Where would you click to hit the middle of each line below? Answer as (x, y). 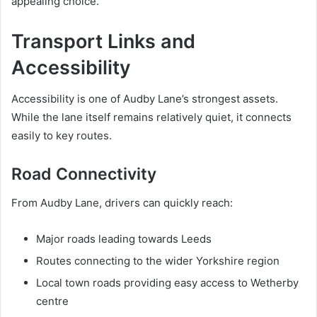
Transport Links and (103, 41)
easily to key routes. (62, 136)
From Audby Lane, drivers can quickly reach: (122, 202)
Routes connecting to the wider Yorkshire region (158, 260)
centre (52, 301)
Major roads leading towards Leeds (124, 238)
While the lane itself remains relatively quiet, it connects (151, 117)
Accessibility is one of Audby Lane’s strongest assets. (145, 99)
